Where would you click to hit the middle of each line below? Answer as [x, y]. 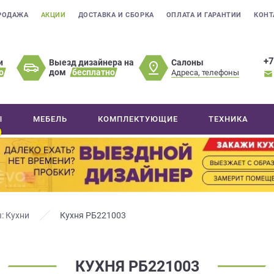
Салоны [188, 62]
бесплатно [94, 72]
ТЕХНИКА [229, 119]
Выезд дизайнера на [92, 62]
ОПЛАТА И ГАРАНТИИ [204, 15]
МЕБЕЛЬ [50, 119]
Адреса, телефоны [206, 72]
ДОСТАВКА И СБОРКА [116, 15]
